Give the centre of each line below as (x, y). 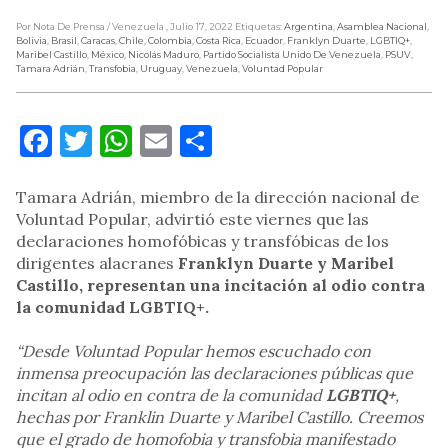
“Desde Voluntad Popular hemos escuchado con (193, 351)
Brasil (64, 41)
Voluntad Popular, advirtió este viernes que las (192, 219)
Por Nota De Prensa (60, 27)
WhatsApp (209, 141)
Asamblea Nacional (382, 27)
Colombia (170, 41)
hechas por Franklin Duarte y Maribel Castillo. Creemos (219, 417)
